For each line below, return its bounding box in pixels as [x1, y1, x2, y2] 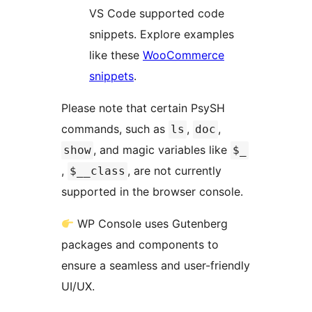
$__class [70, 164, 125, 178]
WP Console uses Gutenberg [74, 216, 228, 231]
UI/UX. [61, 279, 95, 293]
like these [89, 47, 143, 62]
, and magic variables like [93, 142, 231, 157]
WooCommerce [143, 47, 224, 62]
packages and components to [61, 237, 219, 251]
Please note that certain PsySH [61, 100, 225, 115]
